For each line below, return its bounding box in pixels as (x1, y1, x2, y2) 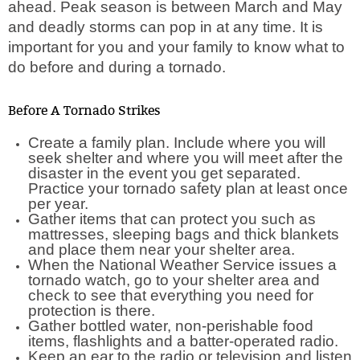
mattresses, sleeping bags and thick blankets (28, 226, 339, 243)
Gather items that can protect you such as (28, 211, 316, 227)
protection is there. (28, 302, 159, 319)
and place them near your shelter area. (28, 241, 299, 258)
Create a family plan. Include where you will (28, 134, 325, 151)
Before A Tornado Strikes (8, 103, 161, 119)
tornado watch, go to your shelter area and (28, 272, 320, 288)
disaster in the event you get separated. (28, 165, 301, 182)
